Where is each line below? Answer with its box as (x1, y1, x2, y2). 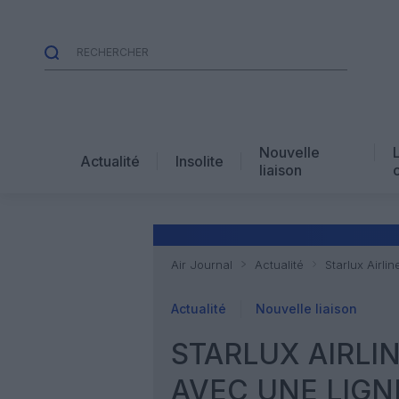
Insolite (175, 151, 224, 170)
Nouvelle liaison (256, 301, 357, 316)
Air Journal (171, 257, 232, 272)
